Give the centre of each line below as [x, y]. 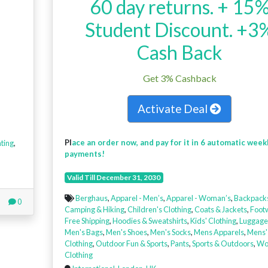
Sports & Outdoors [223, 244]
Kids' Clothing [213, 221]
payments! [84, 154]
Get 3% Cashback [179, 78]
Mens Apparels [219, 232]
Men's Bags [83, 232]
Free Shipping [87, 221]
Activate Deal [174, 109]
